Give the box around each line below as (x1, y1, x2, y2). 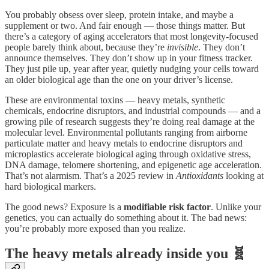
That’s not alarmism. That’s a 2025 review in (5, 170, 176, 181)
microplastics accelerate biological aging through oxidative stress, (5, 148, 251, 159)
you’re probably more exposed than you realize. (5, 223, 186, 234)
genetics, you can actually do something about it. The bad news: (5, 212, 247, 223)
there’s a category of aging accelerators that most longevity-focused (5, 31, 258, 41)
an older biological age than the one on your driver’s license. (5, 74, 233, 85)
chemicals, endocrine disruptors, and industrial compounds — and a (5, 105, 261, 116)
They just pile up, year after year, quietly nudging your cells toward (5, 63, 259, 74)
